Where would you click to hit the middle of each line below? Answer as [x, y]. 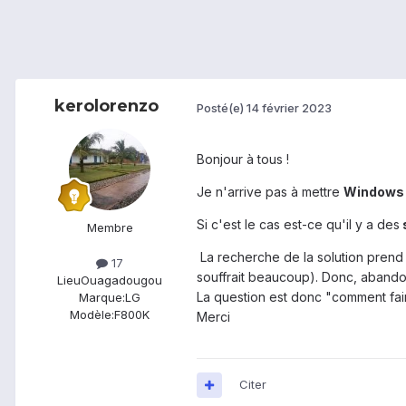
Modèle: [92, 315]
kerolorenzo [106, 106]
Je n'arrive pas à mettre [270, 192]
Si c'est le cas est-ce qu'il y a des [298, 225]
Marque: [102, 298]
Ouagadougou [121, 280]
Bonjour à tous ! [243, 159]
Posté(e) [222, 107]
